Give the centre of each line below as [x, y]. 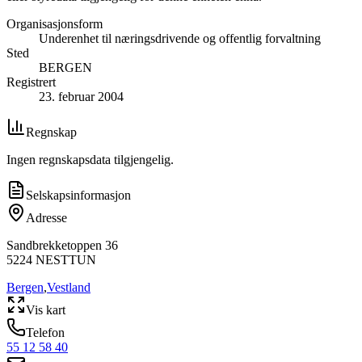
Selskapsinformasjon [78, 195]
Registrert [31, 82]
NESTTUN [66, 259]
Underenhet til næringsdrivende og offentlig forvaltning [180, 38]
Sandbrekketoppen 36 [62, 245]
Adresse [46, 217]
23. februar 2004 [81, 96]
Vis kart [46, 309]
